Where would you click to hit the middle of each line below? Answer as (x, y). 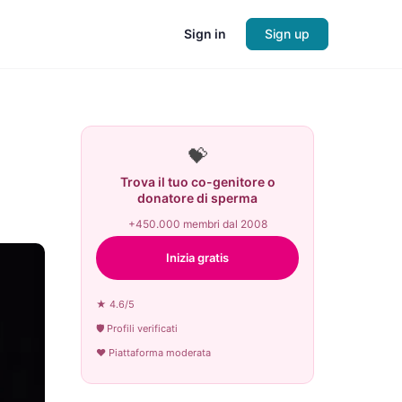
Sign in (205, 34)
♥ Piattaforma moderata (153, 353)
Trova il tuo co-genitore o (197, 182)
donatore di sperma (197, 198)
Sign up (287, 34)
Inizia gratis (197, 258)
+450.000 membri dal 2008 (197, 224)
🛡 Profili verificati (137, 328)
